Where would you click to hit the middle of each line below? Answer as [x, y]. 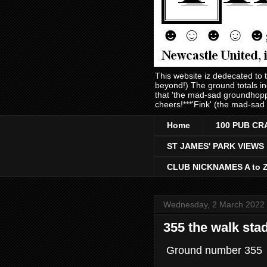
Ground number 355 [213, 251]
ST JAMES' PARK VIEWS [215, 146]
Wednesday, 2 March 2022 [214, 205]
